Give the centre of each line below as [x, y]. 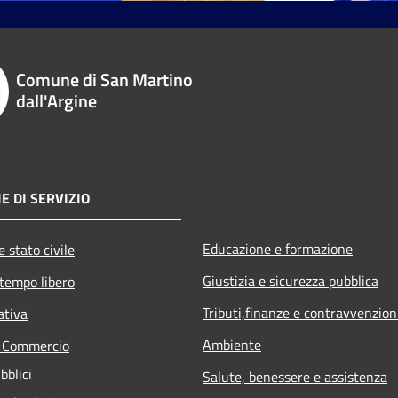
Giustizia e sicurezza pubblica [291, 280]
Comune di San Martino [104, 79]
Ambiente [232, 344]
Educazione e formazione [278, 248]
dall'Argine [56, 100]
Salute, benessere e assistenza [295, 376]
